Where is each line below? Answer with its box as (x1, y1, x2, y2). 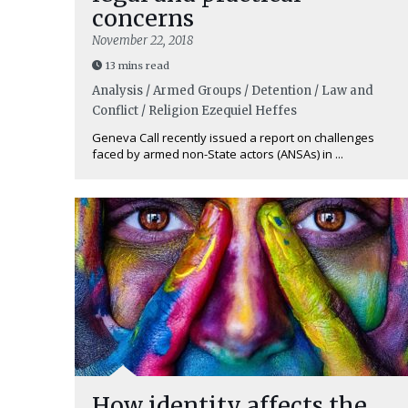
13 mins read (106, 59, 169, 72)
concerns (92, 4, 194, 33)
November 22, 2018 (92, 33, 193, 48)
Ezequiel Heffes (201, 103, 297, 118)
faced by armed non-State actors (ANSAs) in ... (92, 146, 343, 162)
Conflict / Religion (92, 103, 199, 118)
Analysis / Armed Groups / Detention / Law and (92, 83, 373, 98)
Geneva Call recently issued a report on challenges (92, 129, 374, 146)
